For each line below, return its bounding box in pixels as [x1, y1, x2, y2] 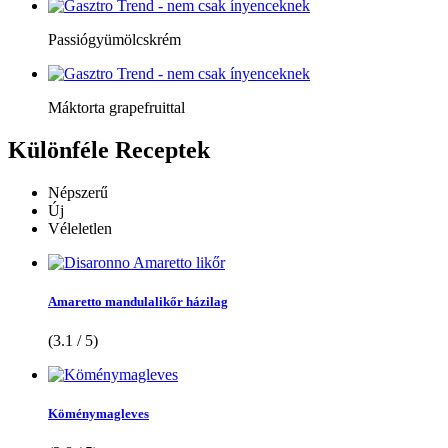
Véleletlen [48, 219, 112, 237]
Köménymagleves [48, 406, 149, 422]
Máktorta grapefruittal [48, 98, 185, 116]
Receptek [109, 136, 210, 163]
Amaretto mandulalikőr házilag [48, 293, 228, 309]
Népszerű [48, 183, 108, 201]
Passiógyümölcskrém [48, 30, 181, 48]
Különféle [8, 136, 109, 163]
